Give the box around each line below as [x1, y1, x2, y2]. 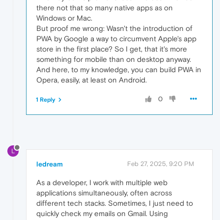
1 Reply [36, 96, 55, 104]
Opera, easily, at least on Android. [36, 76, 147, 84]
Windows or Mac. [36, 14, 92, 23]
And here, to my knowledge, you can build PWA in [36, 65, 201, 74]
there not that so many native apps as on [36, 3, 173, 12]
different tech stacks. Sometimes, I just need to [36, 198, 193, 207]
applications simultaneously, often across [36, 188, 172, 197]
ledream [36, 160, 63, 168]
